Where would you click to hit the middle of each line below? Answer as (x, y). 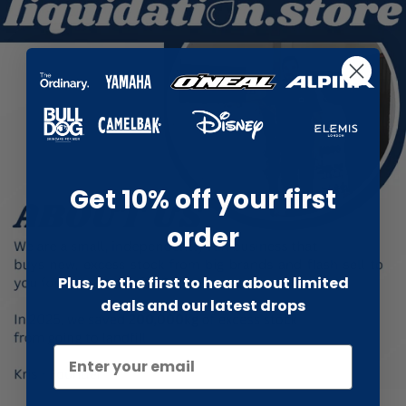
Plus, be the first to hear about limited (203, 283)
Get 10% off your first (203, 199)
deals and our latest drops (203, 305)
